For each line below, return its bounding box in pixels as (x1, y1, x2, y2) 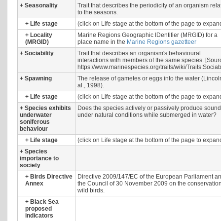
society (20, 162, 40, 169)
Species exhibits (25, 105, 71, 111)
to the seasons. (77, 9, 118, 16)
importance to (20, 155, 59, 162)
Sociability (25, 50, 54, 57)
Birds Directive (30, 173, 73, 180)
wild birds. (77, 187, 105, 194)
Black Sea (30, 198, 59, 205)
